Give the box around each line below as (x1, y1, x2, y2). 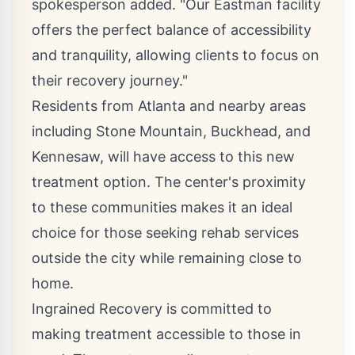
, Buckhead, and (203, 123, 311, 139)
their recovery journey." (32, 72, 188, 89)
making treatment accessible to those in (32, 326, 301, 342)
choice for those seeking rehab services (32, 224, 299, 241)
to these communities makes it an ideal (32, 199, 292, 216)
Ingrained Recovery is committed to (32, 300, 272, 317)
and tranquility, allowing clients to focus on (32, 47, 319, 63)
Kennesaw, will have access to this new (32, 148, 295, 165)
